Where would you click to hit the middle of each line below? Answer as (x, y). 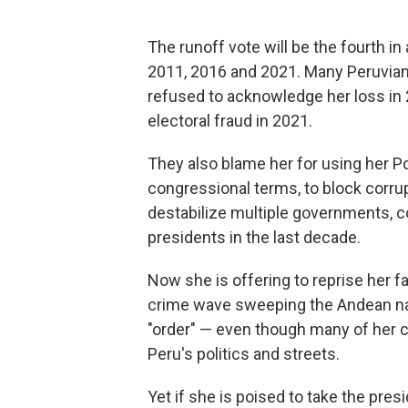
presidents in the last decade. (254, 237)
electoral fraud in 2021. (230, 120)
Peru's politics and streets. (244, 353)
